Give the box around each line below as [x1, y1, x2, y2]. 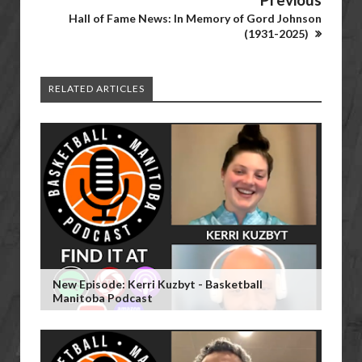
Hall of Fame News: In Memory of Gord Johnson [69, 11, 322, 25]
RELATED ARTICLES [48, 82, 145, 95]
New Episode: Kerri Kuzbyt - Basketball [53, 277, 263, 291]
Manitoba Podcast [53, 291, 153, 305]
